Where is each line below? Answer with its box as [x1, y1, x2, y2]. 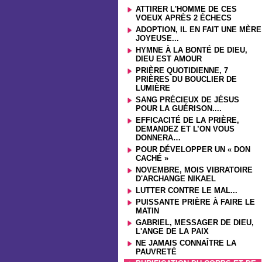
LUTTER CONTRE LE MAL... [136, 186, 237, 195]
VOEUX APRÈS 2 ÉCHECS [136, 13, 232, 22]
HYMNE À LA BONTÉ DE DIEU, [136, 46, 247, 54]
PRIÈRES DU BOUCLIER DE [136, 75, 237, 84]
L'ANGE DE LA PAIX [136, 227, 209, 236]
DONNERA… [136, 133, 181, 142]
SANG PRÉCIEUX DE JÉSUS [136, 95, 239, 104]
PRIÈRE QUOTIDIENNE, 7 [136, 66, 228, 75]
